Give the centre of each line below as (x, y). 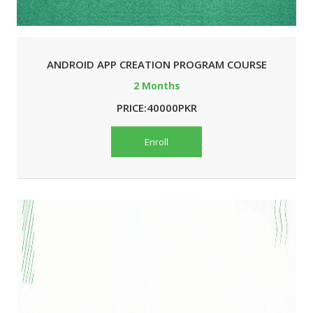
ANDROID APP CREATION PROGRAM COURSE (156, 65)
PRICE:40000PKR (156, 108)
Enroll (156, 142)
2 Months (156, 86)
